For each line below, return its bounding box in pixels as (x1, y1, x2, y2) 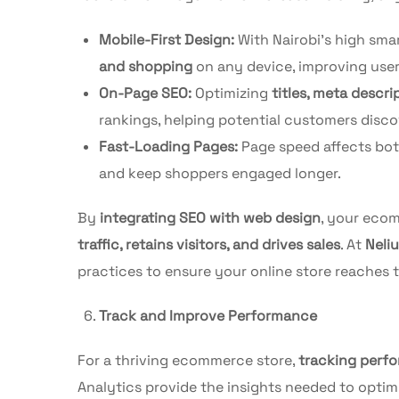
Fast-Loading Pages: (99, 136, 238, 156)
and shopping (99, 56, 192, 76)
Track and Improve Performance (99, 305, 317, 325)
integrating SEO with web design (100, 208, 321, 227)
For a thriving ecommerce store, (77, 350, 298, 370)
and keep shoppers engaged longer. (99, 163, 341, 183)
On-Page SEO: (99, 83, 191, 102)
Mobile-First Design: (99, 29, 234, 49)
